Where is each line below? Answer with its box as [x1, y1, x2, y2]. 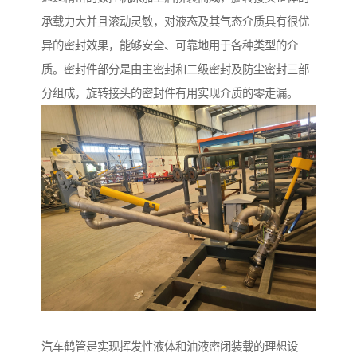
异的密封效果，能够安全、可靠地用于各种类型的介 [41, 39, 298, 53]
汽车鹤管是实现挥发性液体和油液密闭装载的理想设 [41, 340, 298, 354]
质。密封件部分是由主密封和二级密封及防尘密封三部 [41, 63, 309, 76]
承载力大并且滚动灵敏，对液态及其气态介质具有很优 [41, 15, 309, 29]
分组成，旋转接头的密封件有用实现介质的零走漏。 [41, 87, 298, 100]
